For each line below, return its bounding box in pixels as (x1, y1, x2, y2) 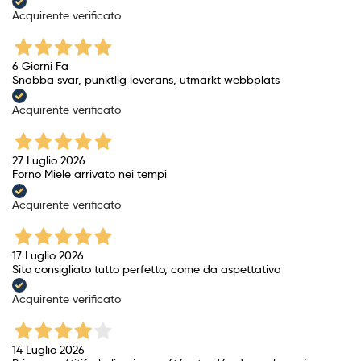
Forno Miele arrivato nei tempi (12, 167, 167, 182)
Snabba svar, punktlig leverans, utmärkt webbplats (12, 72, 280, 87)
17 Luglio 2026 (12, 247, 84, 263)
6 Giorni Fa (12, 58, 68, 73)
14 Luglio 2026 (12, 342, 85, 357)
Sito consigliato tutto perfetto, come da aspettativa (12, 261, 281, 276)
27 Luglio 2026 (12, 153, 85, 168)
